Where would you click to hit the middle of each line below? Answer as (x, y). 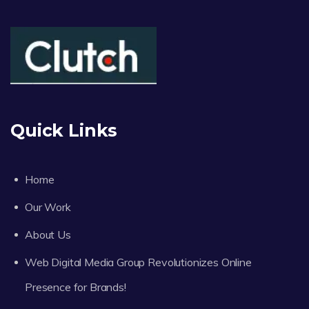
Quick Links (64, 130)
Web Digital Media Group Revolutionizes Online (138, 262)
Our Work (48, 207)
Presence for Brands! (76, 287)
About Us (48, 234)
